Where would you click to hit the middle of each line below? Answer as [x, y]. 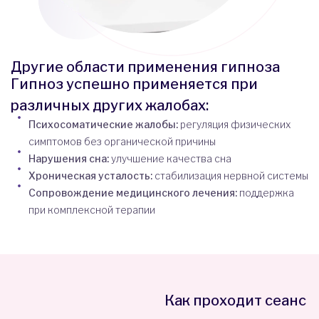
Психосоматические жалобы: [104, 124]
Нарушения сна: [70, 158]
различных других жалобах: [110, 105]
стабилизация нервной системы [231, 175]
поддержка [267, 192]
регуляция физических [235, 124]
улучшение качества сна [171, 158]
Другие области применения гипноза [145, 67]
